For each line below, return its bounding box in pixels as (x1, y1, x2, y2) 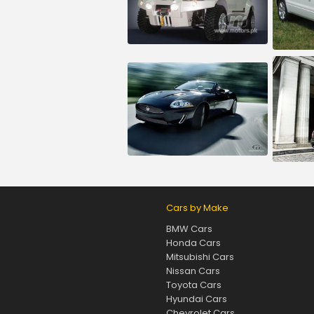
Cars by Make (165, 200, 228, 214)
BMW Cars (165, 221, 212, 235)
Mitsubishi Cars (165, 250, 234, 264)
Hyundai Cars (165, 292, 227, 306)
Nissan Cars (165, 264, 220, 278)
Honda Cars (165, 235, 221, 250)
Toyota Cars (165, 278, 221, 292)
